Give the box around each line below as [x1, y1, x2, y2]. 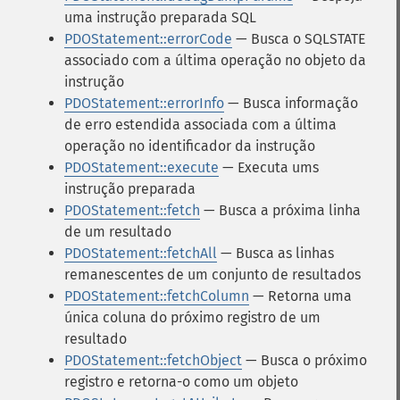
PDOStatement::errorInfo [64, 95, 224, 112]
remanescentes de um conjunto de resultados [64, 266, 361, 283]
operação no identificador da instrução [64, 137, 315, 154]
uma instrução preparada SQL [64, 9, 256, 26]
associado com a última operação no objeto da [64, 52, 366, 69]
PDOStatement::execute [64, 159, 219, 176]
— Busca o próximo [242, 352, 367, 369]
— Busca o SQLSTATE [232, 30, 365, 47]
